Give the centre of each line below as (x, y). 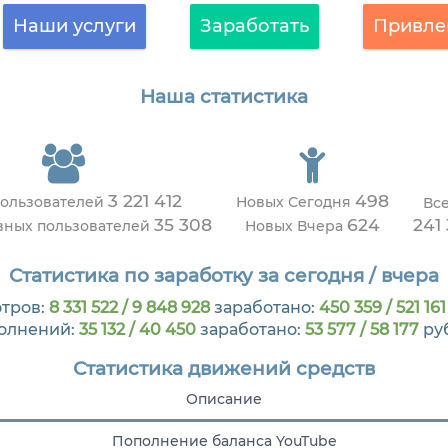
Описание (224, 399)
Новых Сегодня (295, 202)
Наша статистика (224, 97)
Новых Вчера (295, 226)
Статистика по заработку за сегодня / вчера (224, 275)
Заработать (254, 26)
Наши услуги (74, 26)
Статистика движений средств (224, 369)
